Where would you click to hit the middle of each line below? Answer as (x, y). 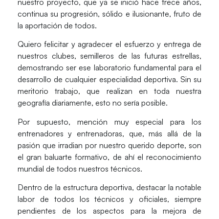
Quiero (31, 44)
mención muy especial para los (139, 121)
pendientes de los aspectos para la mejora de (109, 210)
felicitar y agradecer (78, 44)
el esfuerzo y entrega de (157, 44)
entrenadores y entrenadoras (70, 133)
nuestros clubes (46, 56)
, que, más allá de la (162, 133)
